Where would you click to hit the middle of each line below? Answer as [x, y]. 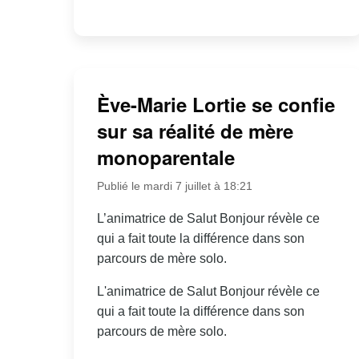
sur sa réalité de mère [195, 130]
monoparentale [165, 157]
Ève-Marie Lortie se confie [216, 104]
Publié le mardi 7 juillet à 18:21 [174, 186]
